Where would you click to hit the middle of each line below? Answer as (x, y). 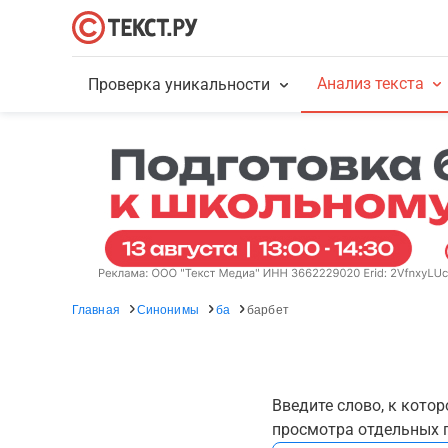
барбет (268, 308)
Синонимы (167, 308)
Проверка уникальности (179, 84)
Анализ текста (370, 83)
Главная (96, 308)
